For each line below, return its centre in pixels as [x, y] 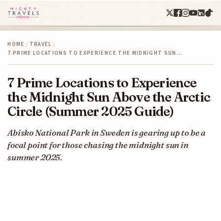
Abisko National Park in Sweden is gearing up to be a [107, 132]
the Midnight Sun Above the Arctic [109, 97]
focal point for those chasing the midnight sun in [98, 145]
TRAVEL [40, 44]
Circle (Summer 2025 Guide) [91, 111]
